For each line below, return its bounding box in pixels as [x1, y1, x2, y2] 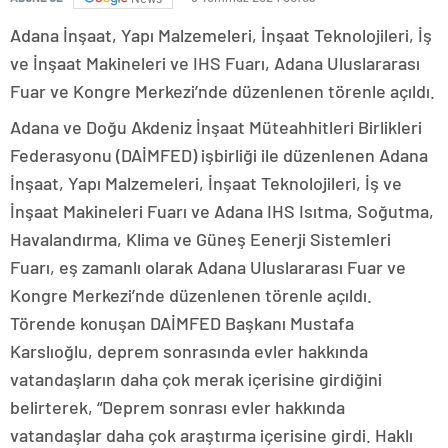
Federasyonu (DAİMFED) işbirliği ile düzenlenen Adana [10, 144, 428, 167]
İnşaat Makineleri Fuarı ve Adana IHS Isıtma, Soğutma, [10, 200, 434, 223]
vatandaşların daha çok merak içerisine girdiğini [10, 368, 382, 391]
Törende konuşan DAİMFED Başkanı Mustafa [10, 312, 354, 335]
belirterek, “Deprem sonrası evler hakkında [10, 396, 345, 419]
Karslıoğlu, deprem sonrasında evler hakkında [10, 340, 368, 363]
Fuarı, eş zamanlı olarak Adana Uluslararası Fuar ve [10, 256, 406, 279]
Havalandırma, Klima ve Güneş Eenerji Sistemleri [10, 228, 391, 251]
